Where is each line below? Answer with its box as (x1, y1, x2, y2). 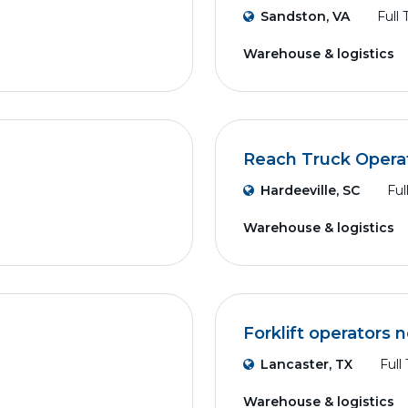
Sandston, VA (260, 8, 350, 25)
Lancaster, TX (260, 356, 352, 372)
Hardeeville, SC (260, 182, 360, 199)
